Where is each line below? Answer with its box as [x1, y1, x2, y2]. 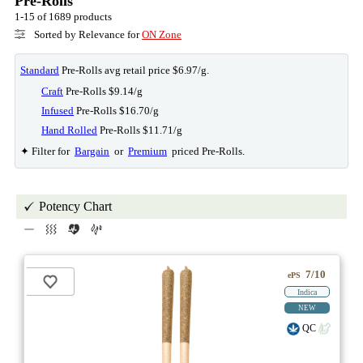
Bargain [75, 145, 109, 157]
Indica [297, 288, 317, 297]
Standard [20, 64, 59, 76]
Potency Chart [39, 199, 112, 213]
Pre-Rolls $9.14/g [63, 85, 143, 97]
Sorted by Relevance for [32, 28, 142, 41]
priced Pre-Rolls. [167, 145, 245, 157]
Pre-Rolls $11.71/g [97, 124, 182, 136]
